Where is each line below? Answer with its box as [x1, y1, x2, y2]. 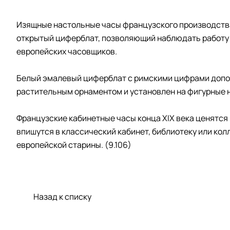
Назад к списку [33, 190, 91, 202]
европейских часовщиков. [16, 46, 117, 57]
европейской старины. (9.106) [16, 139, 131, 150]
